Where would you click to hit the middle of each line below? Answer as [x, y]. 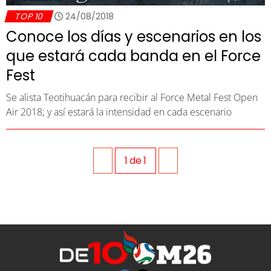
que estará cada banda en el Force [133, 56]
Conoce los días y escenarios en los [134, 36]
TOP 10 [29, 16]
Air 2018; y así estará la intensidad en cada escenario [119, 112]
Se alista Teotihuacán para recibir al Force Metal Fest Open [132, 97]
